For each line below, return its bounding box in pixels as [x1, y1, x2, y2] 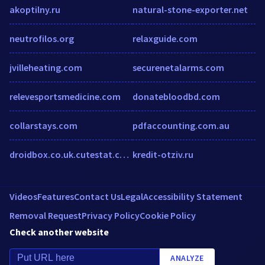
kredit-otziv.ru [132, 148, 193, 160]
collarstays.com [9, 119, 77, 131]
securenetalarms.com [132, 61, 224, 73]
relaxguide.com [132, 32, 198, 44]
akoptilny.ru [9, 3, 60, 15]
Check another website [9, 225, 109, 238]
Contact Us [74, 190, 121, 202]
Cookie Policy [140, 209, 196, 221]
